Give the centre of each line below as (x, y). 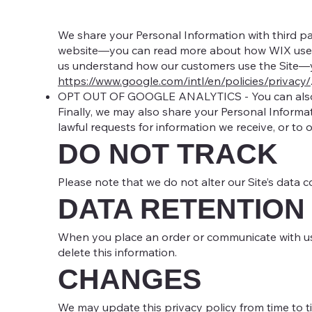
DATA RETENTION (181, 209)
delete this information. (117, 252)
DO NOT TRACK (167, 154)
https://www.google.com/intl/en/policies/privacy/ (184, 80)
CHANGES (129, 279)
